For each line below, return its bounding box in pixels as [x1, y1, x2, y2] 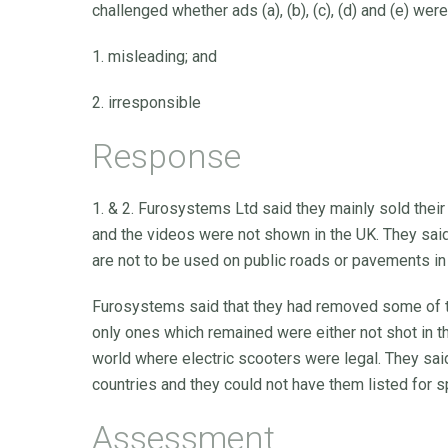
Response [92, 136, 241, 176]
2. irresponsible [92, 93, 201, 112]
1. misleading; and [92, 47, 217, 66]
